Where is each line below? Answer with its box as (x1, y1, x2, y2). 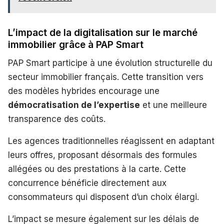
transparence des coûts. (8, 114, 105, 124)
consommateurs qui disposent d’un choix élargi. (8, 192, 199, 202)
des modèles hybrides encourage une (8, 86, 159, 96)
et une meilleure (140, 100, 207, 110)
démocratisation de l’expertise (8, 100, 140, 110)
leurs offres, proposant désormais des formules (8, 150, 197, 160)
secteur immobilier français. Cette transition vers (8, 72, 203, 82)
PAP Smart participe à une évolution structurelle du (8, 58, 212, 68)
